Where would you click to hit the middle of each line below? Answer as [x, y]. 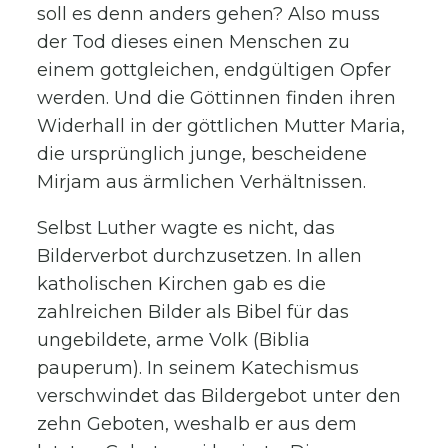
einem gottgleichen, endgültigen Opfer [214, 69]
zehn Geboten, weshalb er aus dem [197, 423]
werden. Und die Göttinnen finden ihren [217, 97]
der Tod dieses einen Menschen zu [194, 41]
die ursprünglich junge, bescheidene [202, 153]
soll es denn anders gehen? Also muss [209, 13]
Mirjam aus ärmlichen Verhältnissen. [202, 181]
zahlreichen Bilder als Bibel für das [193, 311]
